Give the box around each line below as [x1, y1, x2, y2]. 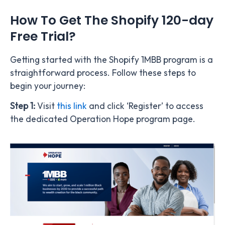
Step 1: [10, 100, 37, 112]
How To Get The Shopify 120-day [10, 11, 213, 29]
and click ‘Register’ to [87, 100, 174, 112]
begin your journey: [10, 80, 85, 92]
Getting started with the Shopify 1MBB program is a [10, 54, 213, 66]
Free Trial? [10, 27, 76, 45]
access [176, 100, 203, 112]
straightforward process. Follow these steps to [10, 67, 196, 79]
